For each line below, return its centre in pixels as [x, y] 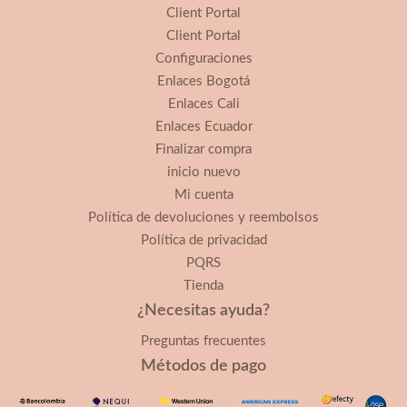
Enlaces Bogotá [203, 81]
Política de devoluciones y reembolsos [203, 218]
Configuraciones [203, 59]
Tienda [203, 286]
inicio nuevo [203, 172]
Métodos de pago [203, 366]
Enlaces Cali [203, 104]
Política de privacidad [203, 240]
